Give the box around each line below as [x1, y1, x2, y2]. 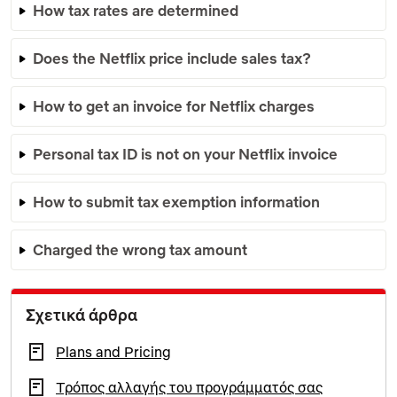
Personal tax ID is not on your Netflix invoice [33, 144, 338, 163]
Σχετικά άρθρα [26, 304, 137, 325]
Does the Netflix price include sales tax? [33, 48, 311, 67]
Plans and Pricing [56, 342, 171, 361]
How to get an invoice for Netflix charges [33, 96, 315, 115]
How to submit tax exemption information [33, 191, 320, 211]
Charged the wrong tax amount [33, 239, 247, 259]
